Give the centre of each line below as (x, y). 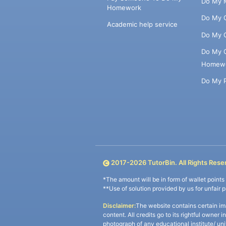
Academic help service (142, 24)
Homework (124, 7)
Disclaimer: (119, 206)
